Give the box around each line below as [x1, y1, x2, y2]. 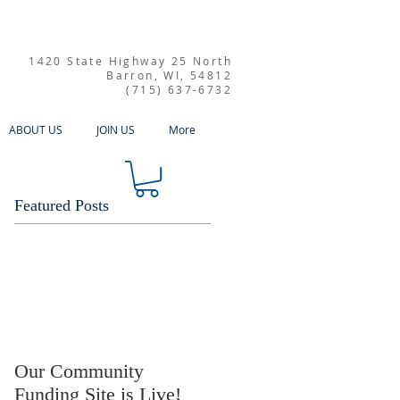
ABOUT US [9, 122, 62, 137]
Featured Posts [14, 196, 109, 215]
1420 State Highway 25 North [29, 54, 232, 68]
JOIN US [96, 122, 135, 137]
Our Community [14, 360, 144, 383]
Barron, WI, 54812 [106, 68, 232, 82]
